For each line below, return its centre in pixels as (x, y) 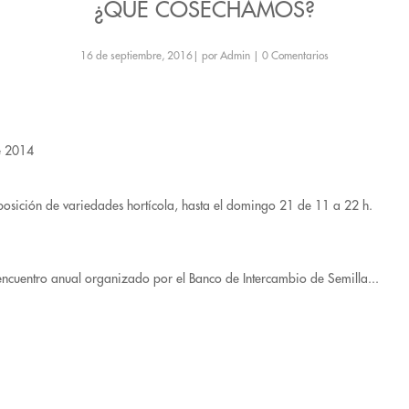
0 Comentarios (295, 56)
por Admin (226, 56)
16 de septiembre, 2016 (136, 56)
